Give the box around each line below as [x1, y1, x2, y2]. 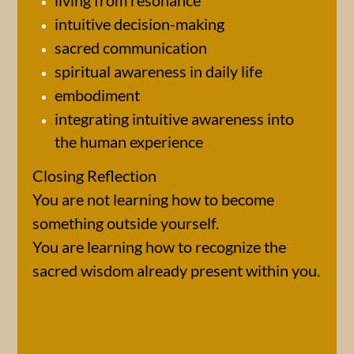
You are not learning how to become [32, 190, 274, 209]
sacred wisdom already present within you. [32, 261, 320, 280]
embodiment [55, 85, 140, 104]
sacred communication [55, 38, 207, 57]
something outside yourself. [32, 213, 219, 232]
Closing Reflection [32, 166, 156, 185]
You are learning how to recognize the [32, 237, 286, 256]
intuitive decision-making [55, 14, 224, 33]
